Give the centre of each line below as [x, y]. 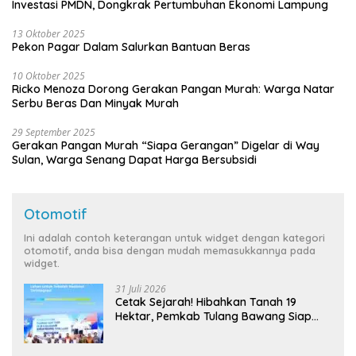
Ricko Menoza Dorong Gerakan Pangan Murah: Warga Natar [173, 89]
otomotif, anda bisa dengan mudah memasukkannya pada [170, 250]
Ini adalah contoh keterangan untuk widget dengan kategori [174, 237]
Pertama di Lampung [171, 344]
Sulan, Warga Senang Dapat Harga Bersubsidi [134, 159]
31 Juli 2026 [141, 288]
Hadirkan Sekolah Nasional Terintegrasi [220, 330]
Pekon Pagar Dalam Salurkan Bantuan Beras [131, 46]
